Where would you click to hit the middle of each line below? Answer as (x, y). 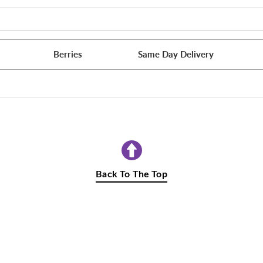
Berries (68, 54)
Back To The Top (131, 174)
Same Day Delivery (176, 54)
